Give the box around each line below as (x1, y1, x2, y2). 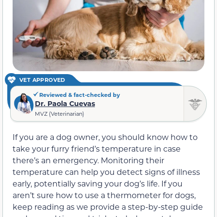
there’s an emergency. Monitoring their (13, 155, 164, 166)
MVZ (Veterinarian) (35, 110, 84, 118)
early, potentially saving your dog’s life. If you (13, 178, 183, 189)
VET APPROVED (19, 76, 65, 84)
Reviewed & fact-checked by (38, 91, 120, 99)
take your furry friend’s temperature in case (13, 143, 181, 154)
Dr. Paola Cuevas (35, 99, 95, 108)
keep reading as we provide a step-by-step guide (13, 201, 203, 212)
